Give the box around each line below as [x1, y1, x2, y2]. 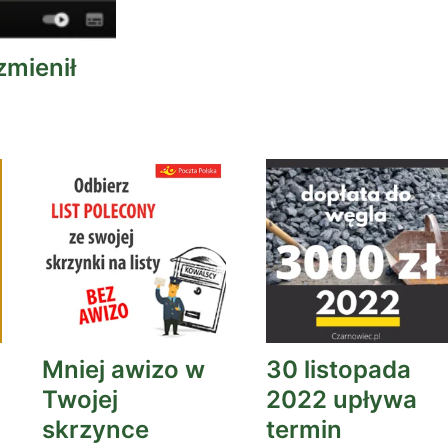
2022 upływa [266, 385, 417, 414]
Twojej [42, 385, 118, 414]
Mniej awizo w [42, 355, 205, 384]
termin [266, 415, 342, 444]
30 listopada [266, 355, 411, 384]
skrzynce [42, 415, 149, 444]
